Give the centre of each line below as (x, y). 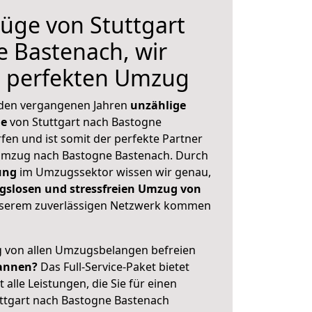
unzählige (158, 105)
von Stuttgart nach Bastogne (84, 122)
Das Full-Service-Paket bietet (114, 267)
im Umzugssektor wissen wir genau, (114, 172)
